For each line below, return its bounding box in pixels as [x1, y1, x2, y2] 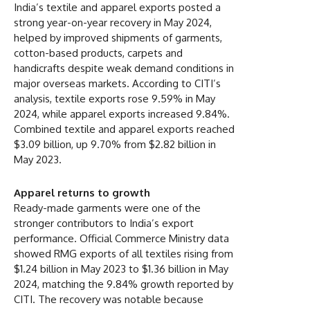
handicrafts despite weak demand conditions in [14, 61, 234, 75]
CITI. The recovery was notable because [14, 292, 203, 306]
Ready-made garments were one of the [14, 201, 201, 215]
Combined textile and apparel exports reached [14, 122, 235, 136]
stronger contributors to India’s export [14, 216, 194, 230]
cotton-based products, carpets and [14, 46, 183, 60]
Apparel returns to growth [14, 185, 150, 199]
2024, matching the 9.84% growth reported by [14, 277, 233, 291]
